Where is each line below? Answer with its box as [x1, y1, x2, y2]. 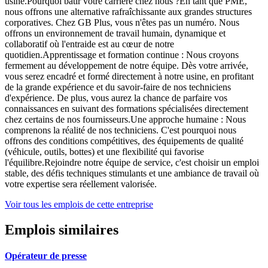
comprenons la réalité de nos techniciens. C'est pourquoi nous [5, 124, 236, 135]
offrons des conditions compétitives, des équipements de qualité [5, 135, 243, 146]
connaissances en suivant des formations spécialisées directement [5, 103, 248, 114]
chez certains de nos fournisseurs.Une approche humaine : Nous [5, 114, 246, 124]
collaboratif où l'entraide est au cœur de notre [5, 38, 174, 49]
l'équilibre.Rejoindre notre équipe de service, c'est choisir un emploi [5, 157, 259, 167]
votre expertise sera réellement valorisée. [5, 178, 157, 189]
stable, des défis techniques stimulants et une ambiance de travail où [5, 167, 259, 178]
